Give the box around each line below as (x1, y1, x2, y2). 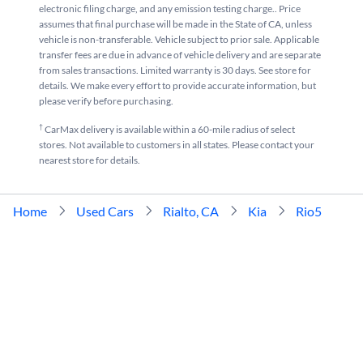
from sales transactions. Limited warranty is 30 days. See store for (39, 63, 311, 76)
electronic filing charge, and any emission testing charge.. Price (39, 2, 301, 15)
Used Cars (76, 203, 134, 219)
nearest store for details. (39, 153, 140, 166)
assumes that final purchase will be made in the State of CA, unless (39, 17, 312, 30)
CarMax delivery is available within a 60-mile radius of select (43, 122, 295, 135)
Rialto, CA (163, 203, 219, 219)
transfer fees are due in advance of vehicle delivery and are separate (39, 48, 321, 61)
